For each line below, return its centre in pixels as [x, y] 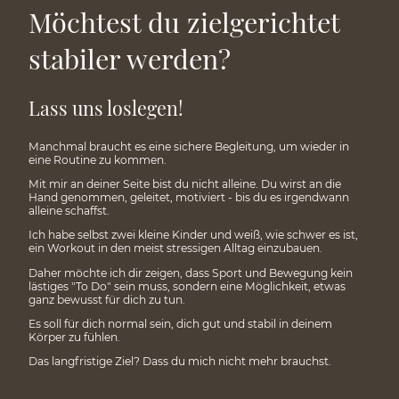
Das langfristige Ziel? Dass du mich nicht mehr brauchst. [180, 362]
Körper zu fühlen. [74, 337]
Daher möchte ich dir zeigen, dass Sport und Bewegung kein [191, 273]
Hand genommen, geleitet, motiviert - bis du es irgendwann [189, 198]
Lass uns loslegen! [106, 108]
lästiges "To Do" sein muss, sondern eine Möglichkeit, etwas [187, 286]
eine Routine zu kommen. [99, 159]
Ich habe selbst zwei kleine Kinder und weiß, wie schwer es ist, [193, 235]
